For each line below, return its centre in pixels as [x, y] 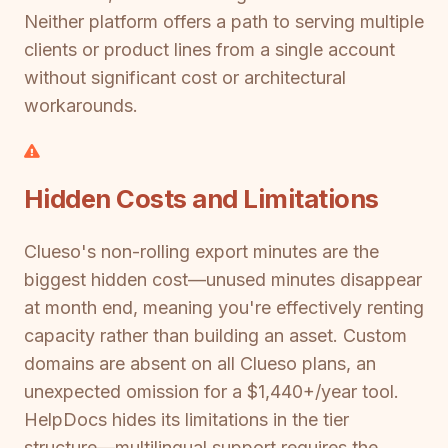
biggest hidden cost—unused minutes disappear [223, 280]
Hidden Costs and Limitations [201, 198]
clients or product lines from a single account [209, 50]
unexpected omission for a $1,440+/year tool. [211, 392]
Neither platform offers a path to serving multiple [224, 22]
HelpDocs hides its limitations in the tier [186, 420]
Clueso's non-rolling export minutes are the [201, 252]
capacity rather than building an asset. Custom [215, 336]
